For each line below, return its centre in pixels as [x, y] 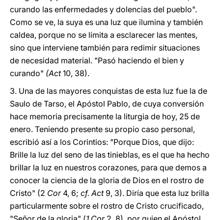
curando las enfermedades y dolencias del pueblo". [103, 9]
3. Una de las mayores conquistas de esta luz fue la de [109, 91]
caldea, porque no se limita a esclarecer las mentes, [104, 35]
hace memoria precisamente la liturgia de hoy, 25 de [105, 116]
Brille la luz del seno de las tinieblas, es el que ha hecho [110, 155]
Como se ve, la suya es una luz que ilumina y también [106, 22]
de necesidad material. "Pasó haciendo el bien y [97, 60]
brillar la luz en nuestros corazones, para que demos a [108, 167]
